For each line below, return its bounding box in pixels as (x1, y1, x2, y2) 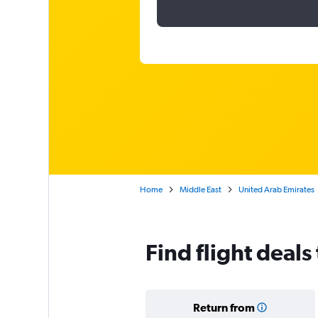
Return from (192, 301, 255, 314)
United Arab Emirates (238, 185, 314, 194)
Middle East (179, 185, 221, 194)
